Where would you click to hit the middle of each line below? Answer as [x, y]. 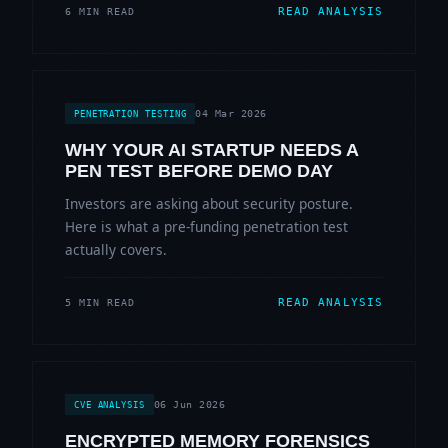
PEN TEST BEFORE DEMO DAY [199, 170]
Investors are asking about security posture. [209, 203]
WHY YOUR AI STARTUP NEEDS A [211, 149]
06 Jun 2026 [189, 403]
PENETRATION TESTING [130, 113]
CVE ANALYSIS [109, 404]
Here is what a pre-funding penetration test [206, 226]
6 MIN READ [100, 11]
